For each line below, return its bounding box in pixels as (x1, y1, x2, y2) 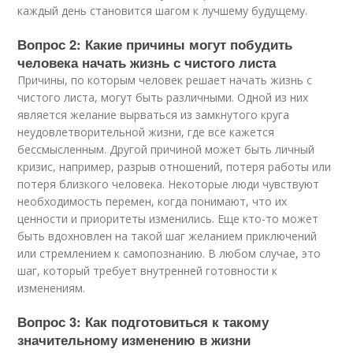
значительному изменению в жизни (17, 330, 251, 349)
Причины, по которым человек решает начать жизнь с (17, 72, 313, 87)
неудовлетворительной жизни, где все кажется (17, 124, 275, 139)
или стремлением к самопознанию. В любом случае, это (17, 246, 321, 261)
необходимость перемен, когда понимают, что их (17, 194, 288, 209)
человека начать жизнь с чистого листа (17, 53, 277, 72)
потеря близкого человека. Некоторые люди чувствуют (17, 176, 320, 191)
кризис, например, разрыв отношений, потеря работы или (17, 159, 332, 174)
